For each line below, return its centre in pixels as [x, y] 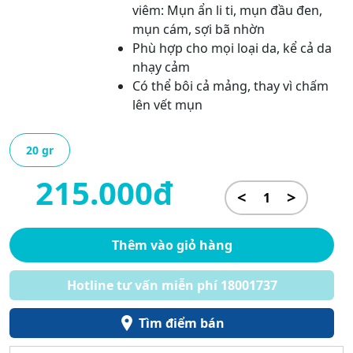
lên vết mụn [167, 105]
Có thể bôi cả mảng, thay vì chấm [230, 86]
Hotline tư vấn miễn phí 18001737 [172, 285]
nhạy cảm [161, 67]
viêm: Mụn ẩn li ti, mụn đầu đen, [227, 10]
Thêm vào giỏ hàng [172, 245]
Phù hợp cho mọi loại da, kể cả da [232, 48]
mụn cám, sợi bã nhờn [198, 29]
